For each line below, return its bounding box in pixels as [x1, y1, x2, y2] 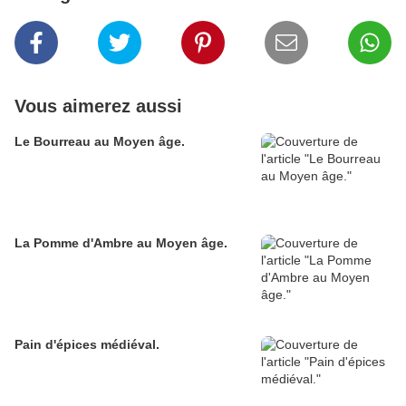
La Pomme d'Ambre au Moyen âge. [14, 236, 227, 251]
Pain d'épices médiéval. [14, 337, 159, 353]
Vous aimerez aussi [14, 96, 182, 117]
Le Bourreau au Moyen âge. [14, 134, 185, 150]
